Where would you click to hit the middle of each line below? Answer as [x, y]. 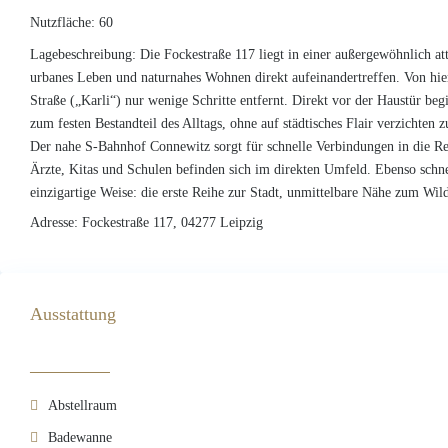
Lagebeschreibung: [83, 54]
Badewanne [80, 437]
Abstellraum [82, 405]
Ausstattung [73, 313]
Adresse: [54, 222]
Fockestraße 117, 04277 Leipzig [170, 222]
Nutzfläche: [62, 22]
